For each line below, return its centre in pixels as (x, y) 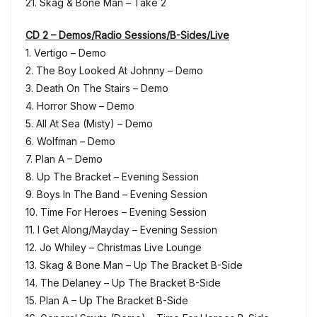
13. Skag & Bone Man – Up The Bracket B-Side (134, 265)
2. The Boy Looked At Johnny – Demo (114, 70)
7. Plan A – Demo (64, 158)
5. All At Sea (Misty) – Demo (89, 123)
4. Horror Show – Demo (80, 105)
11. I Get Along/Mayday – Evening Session (121, 229)
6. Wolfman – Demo (70, 141)
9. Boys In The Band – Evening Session (116, 194)
